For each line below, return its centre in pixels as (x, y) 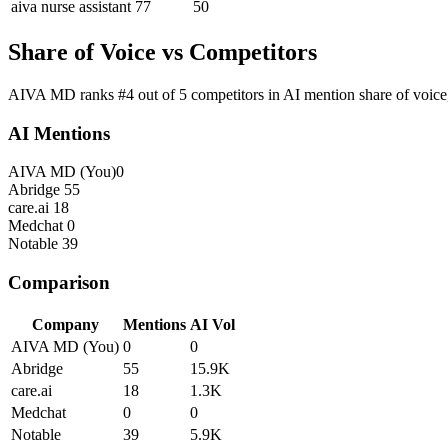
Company (65, 324)
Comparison (59, 283)
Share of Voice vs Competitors (162, 52)
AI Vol (212, 324)
